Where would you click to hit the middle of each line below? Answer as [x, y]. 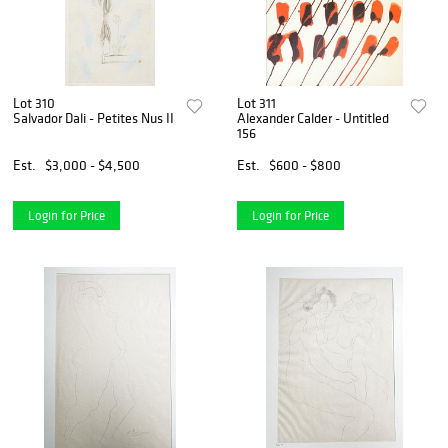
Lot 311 [257, 102]
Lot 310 [34, 102]
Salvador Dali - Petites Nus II [93, 117]
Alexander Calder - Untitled [313, 117]
